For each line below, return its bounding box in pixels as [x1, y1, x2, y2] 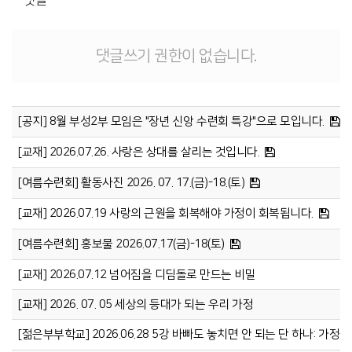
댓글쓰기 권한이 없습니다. [95, 47, 257, 65]
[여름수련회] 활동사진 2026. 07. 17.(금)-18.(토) [18, 176, 244, 190]
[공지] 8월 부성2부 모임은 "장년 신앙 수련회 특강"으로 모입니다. [18, 115, 324, 129]
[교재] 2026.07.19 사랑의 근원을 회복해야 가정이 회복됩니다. [18, 207, 313, 221]
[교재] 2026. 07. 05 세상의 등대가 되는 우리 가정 [18, 298, 253, 312]
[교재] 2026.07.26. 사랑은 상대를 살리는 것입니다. [18, 145, 259, 159]
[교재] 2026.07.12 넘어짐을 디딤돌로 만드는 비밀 [18, 268, 255, 282]
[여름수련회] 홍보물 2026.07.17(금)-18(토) [18, 237, 225, 251]
